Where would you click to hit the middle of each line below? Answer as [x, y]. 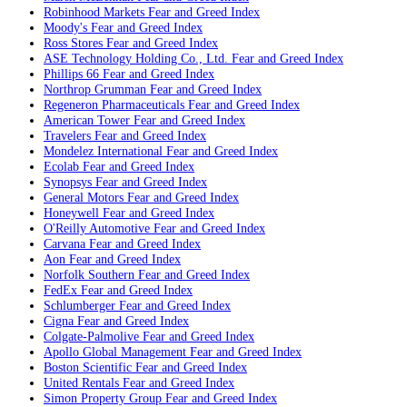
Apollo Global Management [115, 352]
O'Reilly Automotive [97, 228]
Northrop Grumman [95, 89]
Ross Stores [73, 43]
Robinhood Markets [94, 12]
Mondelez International [103, 151]
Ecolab [61, 167]
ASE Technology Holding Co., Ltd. [136, 59]
